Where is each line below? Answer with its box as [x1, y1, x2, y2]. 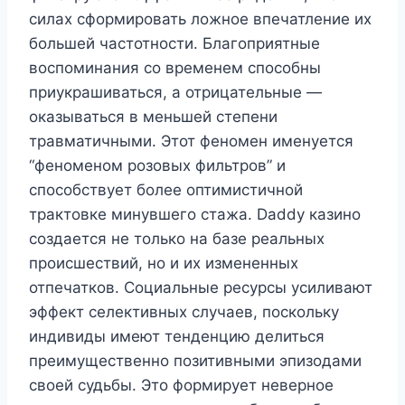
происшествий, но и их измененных [29, 253, 298, 272]
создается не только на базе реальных [29, 229, 325, 248]
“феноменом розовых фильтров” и [29, 155, 286, 174]
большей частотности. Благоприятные [29, 33, 320, 52]
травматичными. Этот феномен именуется [29, 131, 353, 150]
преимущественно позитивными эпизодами [29, 351, 362, 370]
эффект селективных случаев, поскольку [29, 302, 339, 321]
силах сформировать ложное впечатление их [29, 9, 372, 28]
